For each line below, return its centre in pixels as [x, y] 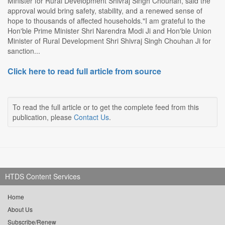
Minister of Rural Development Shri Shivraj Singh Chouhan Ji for [109, 41]
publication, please [43, 117]
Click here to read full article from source [84, 71]
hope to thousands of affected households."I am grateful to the [106, 21]
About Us [20, 209]
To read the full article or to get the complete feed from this [106, 107]
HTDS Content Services [43, 177]
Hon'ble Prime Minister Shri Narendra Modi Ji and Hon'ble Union [109, 31]
